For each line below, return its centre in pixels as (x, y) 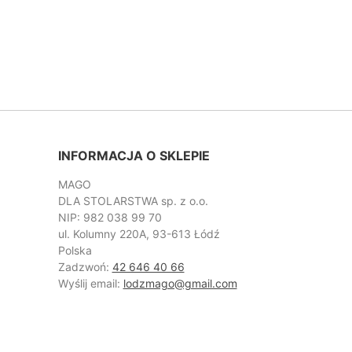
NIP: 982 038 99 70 (110, 218)
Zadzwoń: (85, 267)
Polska (75, 251)
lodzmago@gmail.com (180, 284)
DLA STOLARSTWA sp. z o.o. (133, 201)
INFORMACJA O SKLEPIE (134, 156)
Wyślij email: (90, 284)
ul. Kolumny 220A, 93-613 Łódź (139, 234)
